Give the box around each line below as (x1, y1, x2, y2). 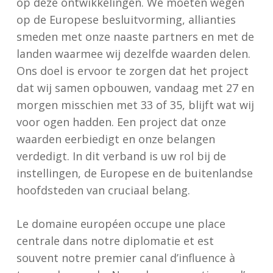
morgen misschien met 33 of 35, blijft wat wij (16, 97, 254, 112)
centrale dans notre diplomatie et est (16, 233, 214, 248)
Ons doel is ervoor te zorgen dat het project (16, 63, 249, 78)
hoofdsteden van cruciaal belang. (16, 183, 190, 197)
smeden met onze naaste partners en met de (16, 29, 254, 44)
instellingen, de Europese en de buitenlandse (16, 166, 253, 180)
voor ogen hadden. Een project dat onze (16, 115, 226, 129)
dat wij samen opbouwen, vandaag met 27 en (16, 80, 254, 95)
